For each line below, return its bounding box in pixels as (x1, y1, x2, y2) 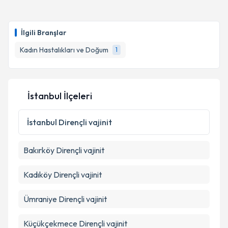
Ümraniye (23, 194, 57, 204)
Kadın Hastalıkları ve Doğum (20, 45, 108, 54)
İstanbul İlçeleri (27, 90, 92, 102)
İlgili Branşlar (21, 28, 66, 37)
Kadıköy (23, 169, 52, 180)
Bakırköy (23, 145, 54, 155)
